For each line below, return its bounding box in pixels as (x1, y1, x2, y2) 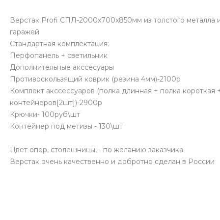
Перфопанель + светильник (10, 51, 108, 60)
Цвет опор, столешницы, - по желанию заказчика (10, 145, 183, 155)
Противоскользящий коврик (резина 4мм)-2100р (10, 75, 181, 84)
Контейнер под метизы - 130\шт (10, 122, 123, 131)
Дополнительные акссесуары (10, 63, 114, 72)
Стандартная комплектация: (10, 39, 109, 49)
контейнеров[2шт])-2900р (10, 98, 102, 108)
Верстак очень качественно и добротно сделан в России (10, 157, 215, 166)
